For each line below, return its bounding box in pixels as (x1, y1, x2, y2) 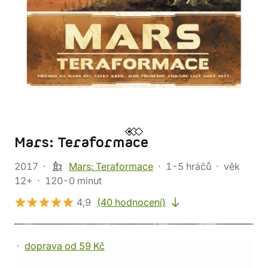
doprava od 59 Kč (25, 240, 105, 252)
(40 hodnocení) (97, 196, 166, 208)
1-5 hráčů (166, 160, 214, 172)
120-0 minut (45, 175, 102, 187)
